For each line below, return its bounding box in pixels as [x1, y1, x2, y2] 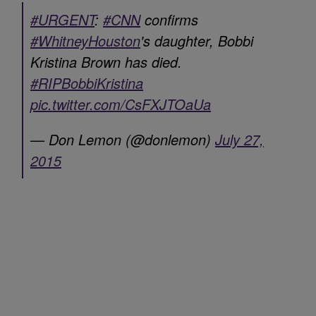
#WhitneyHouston [30, 30, 140, 51]
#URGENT [30, 8, 95, 30]
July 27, [215, 128, 264, 150]
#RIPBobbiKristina [30, 72, 143, 93]
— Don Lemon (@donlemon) [30, 128, 215, 150]
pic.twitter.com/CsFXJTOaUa [30, 93, 211, 114]
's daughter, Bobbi [140, 30, 253, 51]
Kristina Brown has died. [30, 51, 182, 72]
